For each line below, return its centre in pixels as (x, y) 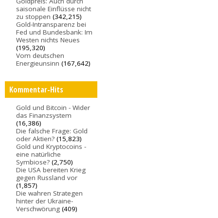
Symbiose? (33, 162)
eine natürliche (39, 154)
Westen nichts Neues (48, 40)
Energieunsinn (38, 64)
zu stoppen (34, 17)
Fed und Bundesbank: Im (54, 32)
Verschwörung (38, 209)
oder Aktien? (36, 138)
